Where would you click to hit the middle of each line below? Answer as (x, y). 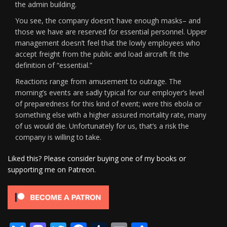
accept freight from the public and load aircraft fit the (102, 54)
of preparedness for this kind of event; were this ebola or (108, 104)
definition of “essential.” (54, 65)
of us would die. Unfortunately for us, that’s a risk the (102, 126)
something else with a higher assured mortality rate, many (111, 115)
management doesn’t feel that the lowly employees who (108, 43)
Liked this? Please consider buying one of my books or (97, 158)
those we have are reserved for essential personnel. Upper (111, 32)
